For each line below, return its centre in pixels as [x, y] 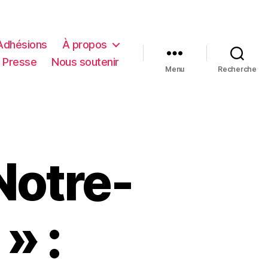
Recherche [237, 69]
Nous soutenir [85, 62]
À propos [84, 44]
